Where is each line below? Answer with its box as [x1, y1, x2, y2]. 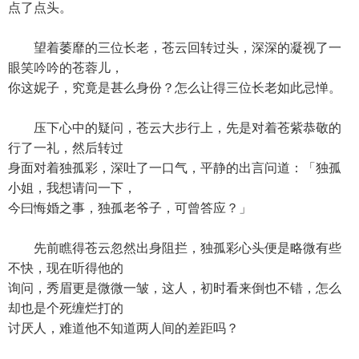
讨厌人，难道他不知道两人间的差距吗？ [8, 321, 239, 335]
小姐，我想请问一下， [8, 181, 136, 195]
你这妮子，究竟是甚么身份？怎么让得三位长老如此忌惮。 [8, 81, 341, 95]
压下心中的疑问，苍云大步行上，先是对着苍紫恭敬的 [8, 121, 341, 135]
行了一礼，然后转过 [8, 141, 123, 155]
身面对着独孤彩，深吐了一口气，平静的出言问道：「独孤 [8, 161, 341, 175]
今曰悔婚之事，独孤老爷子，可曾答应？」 [8, 201, 252, 215]
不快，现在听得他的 [8, 261, 123, 275]
